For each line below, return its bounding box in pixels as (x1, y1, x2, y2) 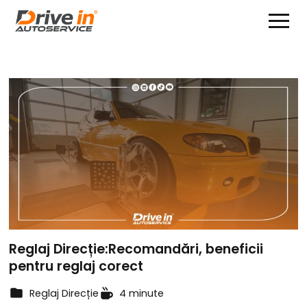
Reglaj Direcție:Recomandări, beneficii (9, 240, 264, 259)
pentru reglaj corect (9, 257, 147, 276)
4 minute (119, 286, 164, 301)
